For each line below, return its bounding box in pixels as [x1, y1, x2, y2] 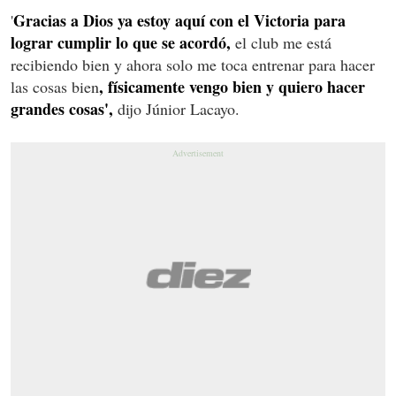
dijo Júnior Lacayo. [113, 97, 240, 119]
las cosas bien [11, 75, 99, 97]
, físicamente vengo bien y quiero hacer [99, 74, 365, 98]
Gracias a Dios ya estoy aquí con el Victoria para [13, 8, 346, 32]
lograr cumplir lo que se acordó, [11, 30, 231, 54]
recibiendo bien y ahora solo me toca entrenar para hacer [11, 53, 375, 75]
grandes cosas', [11, 96, 113, 120]
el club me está [231, 31, 331, 53]
